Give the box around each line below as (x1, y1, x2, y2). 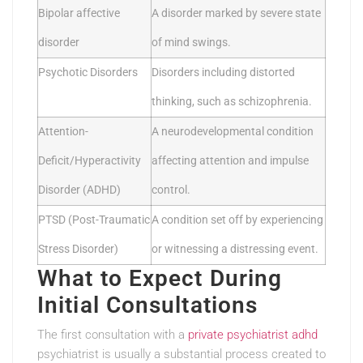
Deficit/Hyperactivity (38, 154, 141, 169)
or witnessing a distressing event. (152, 242, 318, 257)
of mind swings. (152, 36, 231, 50)
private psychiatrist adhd (188, 327, 318, 343)
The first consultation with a (37, 327, 188, 343)
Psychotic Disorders (38, 66, 138, 80)
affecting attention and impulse (152, 154, 309, 169)
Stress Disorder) (38, 242, 118, 257)
